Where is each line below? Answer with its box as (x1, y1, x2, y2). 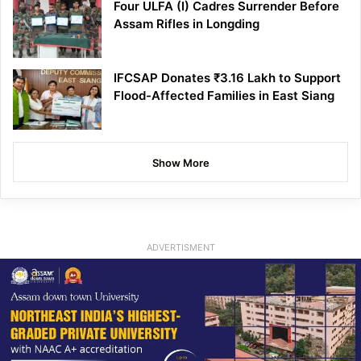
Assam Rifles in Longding (114, 15, 259, 31)
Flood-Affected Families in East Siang (114, 87, 334, 103)
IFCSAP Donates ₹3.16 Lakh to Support (114, 69, 341, 85)
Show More (151, 156, 210, 169)
